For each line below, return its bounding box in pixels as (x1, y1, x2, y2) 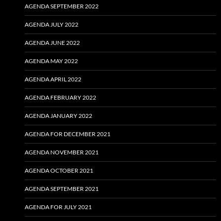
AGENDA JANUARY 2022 (25, 112, 92, 120)
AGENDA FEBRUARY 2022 (25, 94, 96, 102)
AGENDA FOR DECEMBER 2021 (25, 130, 110, 138)
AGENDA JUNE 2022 (25, 39, 80, 47)
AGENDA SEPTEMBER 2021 (25, 185, 99, 193)
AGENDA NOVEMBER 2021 (25, 148, 99, 156)
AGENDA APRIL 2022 (25, 75, 81, 83)
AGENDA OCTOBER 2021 (25, 167, 93, 175)
